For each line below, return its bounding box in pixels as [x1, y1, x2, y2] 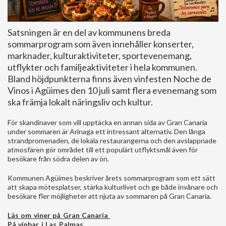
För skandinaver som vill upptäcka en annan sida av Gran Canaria [8, 118, 207, 127]
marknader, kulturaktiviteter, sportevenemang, [8, 49, 192, 61]
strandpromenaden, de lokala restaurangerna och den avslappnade [8, 136, 216, 145]
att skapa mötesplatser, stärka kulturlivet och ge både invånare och [8, 182, 218, 191]
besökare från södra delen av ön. [8, 154, 109, 163]
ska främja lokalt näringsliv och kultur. [8, 96, 153, 107]
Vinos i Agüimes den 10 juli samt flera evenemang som [8, 84, 216, 96]
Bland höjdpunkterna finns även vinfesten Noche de [8, 73, 211, 84]
